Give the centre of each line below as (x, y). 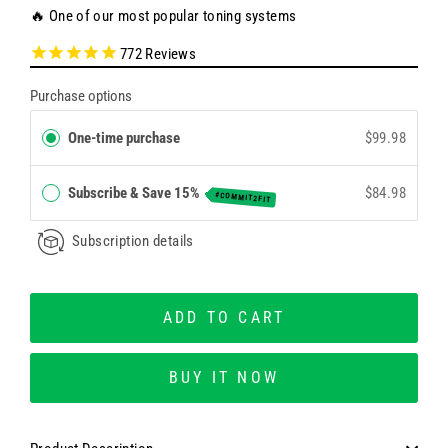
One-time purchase (124, 137)
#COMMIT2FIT (242, 197)
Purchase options (81, 95)
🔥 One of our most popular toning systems (163, 15)
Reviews (169, 53)
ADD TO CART (224, 317)
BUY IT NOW (224, 377)
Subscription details (133, 242)
